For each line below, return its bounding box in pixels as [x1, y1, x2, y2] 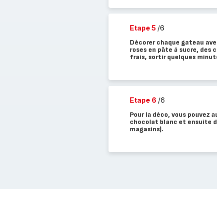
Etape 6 [129, 96, 158, 104]
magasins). [129, 125, 164, 133]
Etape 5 [129, 24, 157, 32]
